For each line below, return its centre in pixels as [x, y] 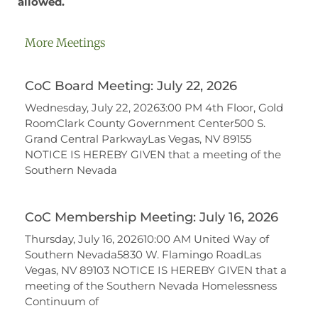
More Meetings [65, 43]
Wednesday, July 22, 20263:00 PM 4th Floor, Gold [154, 108]
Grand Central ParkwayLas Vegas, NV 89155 [138, 139]
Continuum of [62, 301]
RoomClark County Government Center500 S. [145, 123]
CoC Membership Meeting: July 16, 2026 [152, 217]
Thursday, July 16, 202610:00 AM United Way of [147, 239]
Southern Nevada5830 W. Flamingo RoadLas [143, 254]
